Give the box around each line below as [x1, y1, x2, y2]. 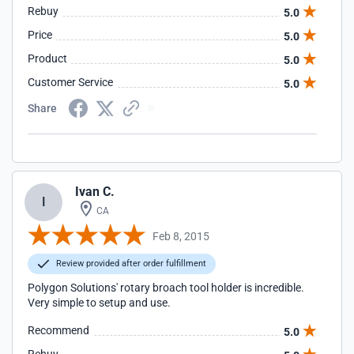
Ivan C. [75, 184, 115, 199]
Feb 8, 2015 [153, 229, 209, 243]
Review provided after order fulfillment [54, 258, 206, 269]
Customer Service [28, 76, 113, 88]
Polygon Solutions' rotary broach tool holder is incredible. [28, 281, 304, 294]
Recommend [28, 324, 89, 337]
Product [28, 52, 67, 65]
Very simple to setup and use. [28, 296, 171, 309]
